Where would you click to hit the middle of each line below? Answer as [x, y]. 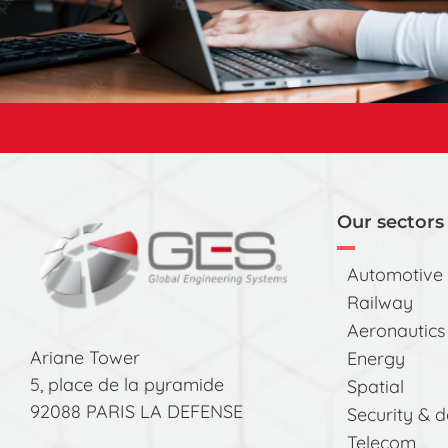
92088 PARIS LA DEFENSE [136, 411]
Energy [375, 358]
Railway [379, 302]
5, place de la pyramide [127, 384]
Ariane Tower [85, 357]
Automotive [394, 274]
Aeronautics [395, 330]
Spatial [375, 386]
